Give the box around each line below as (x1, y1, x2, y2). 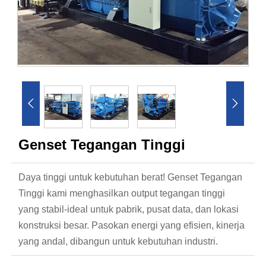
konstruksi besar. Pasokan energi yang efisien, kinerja (18, 220, 245, 231)
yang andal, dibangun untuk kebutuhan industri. (18, 236, 218, 247)
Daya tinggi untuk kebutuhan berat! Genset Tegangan (18, 172, 243, 183)
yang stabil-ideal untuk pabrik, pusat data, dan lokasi (18, 204, 239, 215)
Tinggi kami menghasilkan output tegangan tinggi (18, 188, 226, 199)
